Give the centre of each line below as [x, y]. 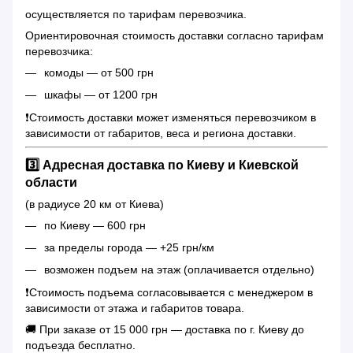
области [51, 182]
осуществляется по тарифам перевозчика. [136, 14]
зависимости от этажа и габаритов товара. [135, 308]
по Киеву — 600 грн [95, 225]
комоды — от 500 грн [99, 72]
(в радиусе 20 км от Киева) [95, 204]
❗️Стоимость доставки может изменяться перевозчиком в [171, 117]
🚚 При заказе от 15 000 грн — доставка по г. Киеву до [165, 329]
